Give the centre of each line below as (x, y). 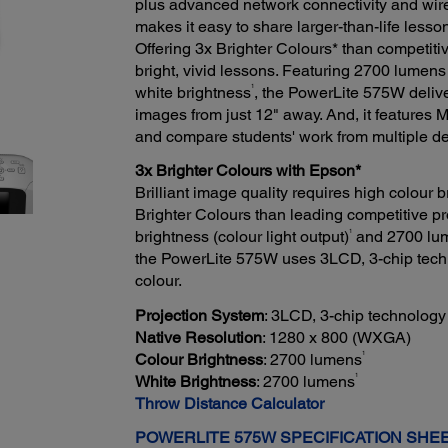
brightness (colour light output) (241, 237)
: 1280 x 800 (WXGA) (336, 337)
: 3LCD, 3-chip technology (354, 315)
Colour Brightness (198, 359)
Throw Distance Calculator (229, 403)
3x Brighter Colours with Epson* (247, 171)
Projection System (199, 315)
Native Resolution (198, 337)
